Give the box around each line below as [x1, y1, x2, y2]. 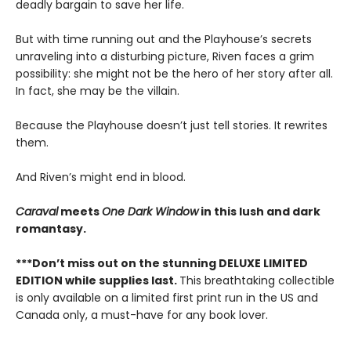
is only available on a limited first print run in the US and [16, 290, 318, 306]
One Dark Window [102, 204, 198, 220]
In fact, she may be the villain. [16, 83, 179, 100]
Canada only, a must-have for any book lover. [16, 307, 268, 324]
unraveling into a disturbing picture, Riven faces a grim [16, 49, 314, 65]
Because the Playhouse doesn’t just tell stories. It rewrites [16, 118, 327, 134]
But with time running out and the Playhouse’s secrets [16, 31, 312, 48]
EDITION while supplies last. [16, 273, 179, 289]
